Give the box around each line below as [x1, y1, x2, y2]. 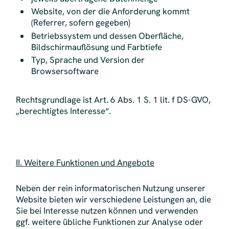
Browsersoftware [31, 65, 99, 77]
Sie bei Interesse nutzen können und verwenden [15, 205, 198, 217]
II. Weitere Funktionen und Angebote [15, 156, 154, 168]
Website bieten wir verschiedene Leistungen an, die [15, 194, 211, 205]
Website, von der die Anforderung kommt [31, 6, 190, 17]
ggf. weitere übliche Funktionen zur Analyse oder [15, 216, 203, 228]
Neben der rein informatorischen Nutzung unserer [15, 182, 205, 194]
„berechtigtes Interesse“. [15, 105, 111, 117]
